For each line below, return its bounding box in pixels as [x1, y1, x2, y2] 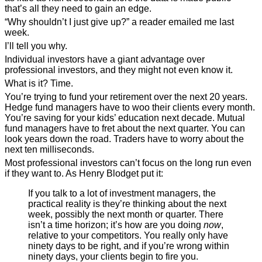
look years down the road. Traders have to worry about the [5, 134, 244, 144]
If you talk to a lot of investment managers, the [28, 188, 216, 198]
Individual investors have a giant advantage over [5, 54, 205, 64]
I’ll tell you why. [5, 41, 67, 51]
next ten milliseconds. [5, 144, 94, 154]
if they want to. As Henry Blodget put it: [5, 168, 163, 178]
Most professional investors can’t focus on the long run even [5, 158, 251, 168]
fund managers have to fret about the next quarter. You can [5, 123, 245, 133]
